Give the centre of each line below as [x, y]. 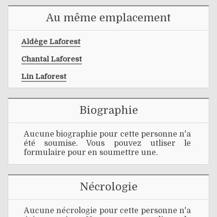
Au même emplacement [108, 17]
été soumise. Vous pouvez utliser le [107, 144]
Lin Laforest [44, 76]
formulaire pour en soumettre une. [91, 153]
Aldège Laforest [51, 41]
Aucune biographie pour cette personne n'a [107, 134]
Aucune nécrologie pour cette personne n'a [107, 211]
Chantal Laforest [52, 59]
